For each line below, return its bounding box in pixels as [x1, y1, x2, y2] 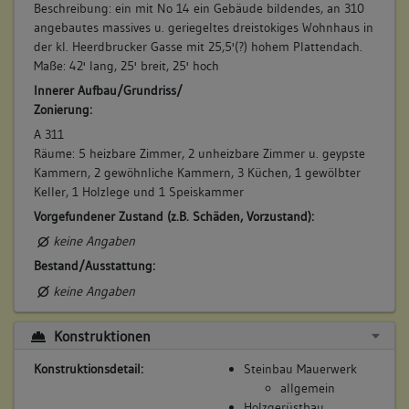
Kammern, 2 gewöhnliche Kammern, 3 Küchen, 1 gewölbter [33, 163, 361, 181]
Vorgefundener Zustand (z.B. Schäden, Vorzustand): [33, 207, 314, 225]
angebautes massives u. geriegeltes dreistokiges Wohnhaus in [33, 19, 373, 37]
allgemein [279, 379, 335, 396]
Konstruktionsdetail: [33, 360, 143, 377]
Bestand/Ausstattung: [33, 257, 155, 275]
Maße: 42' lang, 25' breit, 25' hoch [33, 58, 219, 75]
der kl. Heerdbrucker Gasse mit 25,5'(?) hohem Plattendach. [33, 38, 362, 56]
